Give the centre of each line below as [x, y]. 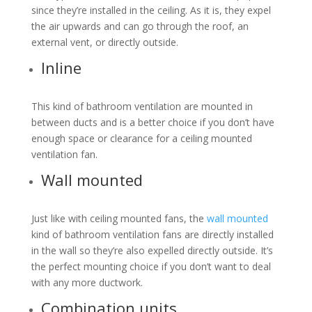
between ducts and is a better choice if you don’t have [153, 122]
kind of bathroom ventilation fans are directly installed [152, 234]
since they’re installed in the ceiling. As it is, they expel [151, 10]
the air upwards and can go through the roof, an [140, 26]
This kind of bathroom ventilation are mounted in [142, 106]
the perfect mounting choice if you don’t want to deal [151, 266]
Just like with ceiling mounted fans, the [119, 218]
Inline [61, 67]
